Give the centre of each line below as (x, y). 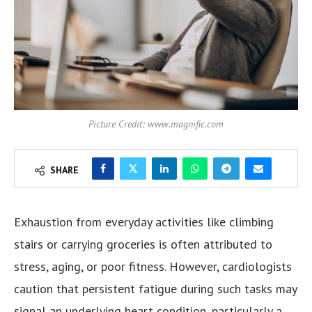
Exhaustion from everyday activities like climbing (144, 222)
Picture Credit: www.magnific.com (156, 124)
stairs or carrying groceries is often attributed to (143, 244)
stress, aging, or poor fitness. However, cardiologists (153, 267)
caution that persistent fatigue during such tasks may (155, 289)
